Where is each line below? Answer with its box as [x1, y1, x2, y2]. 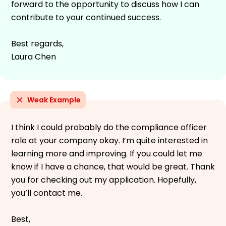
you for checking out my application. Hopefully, [11, 174, 196, 186]
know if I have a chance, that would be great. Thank [11, 160, 215, 173]
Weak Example [27, 94, 81, 105]
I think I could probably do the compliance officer [11, 121, 207, 133]
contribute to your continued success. [11, 11, 161, 23]
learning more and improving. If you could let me [11, 147, 202, 159]
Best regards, [11, 37, 64, 49]
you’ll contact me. [11, 187, 82, 199]
